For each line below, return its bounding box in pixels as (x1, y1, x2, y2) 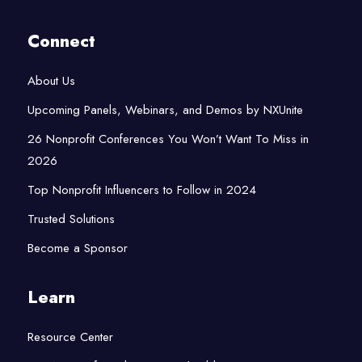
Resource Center (27, 328, 113, 347)
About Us (27, 72, 75, 90)
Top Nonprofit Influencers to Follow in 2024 (27, 181, 256, 200)
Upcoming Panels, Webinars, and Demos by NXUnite (27, 101, 303, 120)
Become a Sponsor (27, 239, 128, 258)
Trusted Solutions (27, 210, 115, 229)
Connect (27, 29, 95, 54)
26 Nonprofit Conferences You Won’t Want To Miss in (27, 130, 309, 149)
